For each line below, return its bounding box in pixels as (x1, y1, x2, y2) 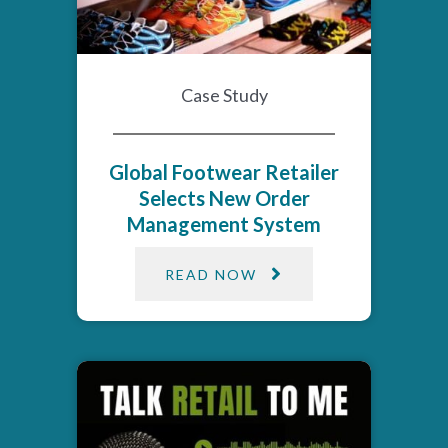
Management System (127, 212, 321, 237)
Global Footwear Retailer (109, 160, 339, 185)
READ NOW (165, 265, 257, 283)
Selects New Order (138, 186, 310, 211)
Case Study (180, 83, 268, 106)
